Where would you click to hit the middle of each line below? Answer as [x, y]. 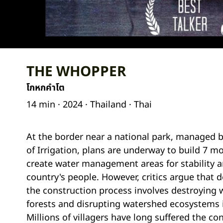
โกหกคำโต [45, 88]
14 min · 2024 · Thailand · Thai [89, 105]
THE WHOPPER [76, 72]
